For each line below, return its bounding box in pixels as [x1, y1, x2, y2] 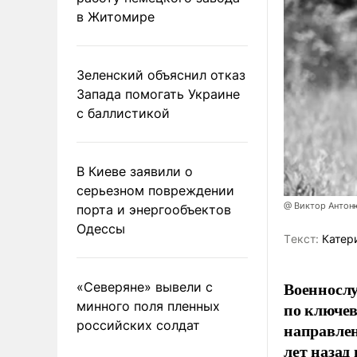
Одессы [76, 220, 125, 237]
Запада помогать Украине [76, 85, 240, 102]
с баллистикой [76, 104, 170, 121]
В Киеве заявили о [76, 163, 193, 179]
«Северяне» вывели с [76, 278, 213, 295]
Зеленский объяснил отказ [76, 66, 245, 83]
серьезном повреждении [76, 182, 234, 198]
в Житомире [76, 8, 155, 25]
